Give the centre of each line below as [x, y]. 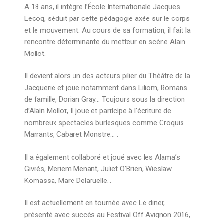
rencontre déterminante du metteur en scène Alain [105, 42]
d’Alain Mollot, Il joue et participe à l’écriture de [98, 111]
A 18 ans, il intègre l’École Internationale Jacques [102, 7]
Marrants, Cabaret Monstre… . [71, 134]
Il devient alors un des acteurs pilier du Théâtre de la [107, 76]
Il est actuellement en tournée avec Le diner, [95, 203]
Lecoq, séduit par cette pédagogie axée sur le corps [107, 18]
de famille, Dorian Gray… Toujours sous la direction [105, 99]
